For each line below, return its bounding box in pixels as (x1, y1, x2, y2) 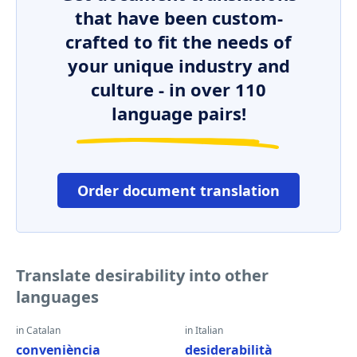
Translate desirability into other (16, 265, 269, 286)
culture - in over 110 (91, 77, 266, 101)
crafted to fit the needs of (65, 29, 292, 53)
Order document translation (77, 181, 280, 200)
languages (16, 286, 99, 308)
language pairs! (111, 101, 246, 125)
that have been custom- (74, 6, 283, 29)
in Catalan (16, 324, 61, 337)
